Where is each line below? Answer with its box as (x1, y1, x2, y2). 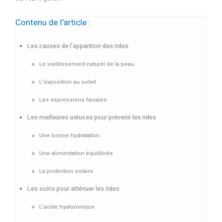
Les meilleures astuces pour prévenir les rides (27, 113, 156, 121)
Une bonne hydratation (39, 132, 100, 139)
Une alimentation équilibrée (39, 150, 113, 157)
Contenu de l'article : (15, 17, 91, 28)
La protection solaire (39, 167, 93, 175)
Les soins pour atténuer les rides (27, 185, 119, 193)
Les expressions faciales (39, 96, 107, 104)
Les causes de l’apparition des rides (27, 42, 128, 50)
